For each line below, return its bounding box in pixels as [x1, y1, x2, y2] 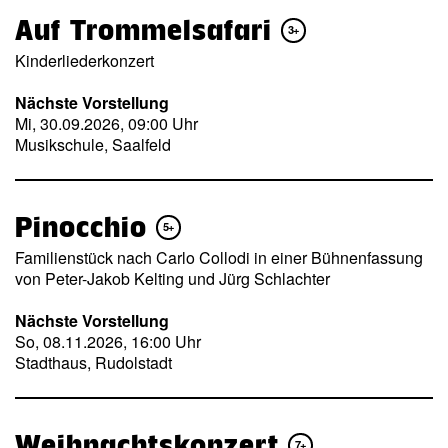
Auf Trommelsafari [15, 13, 281, 46]
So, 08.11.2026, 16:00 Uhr [15, 330, 201, 354]
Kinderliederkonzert [15, 48, 154, 72]
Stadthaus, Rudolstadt [15, 351, 172, 375]
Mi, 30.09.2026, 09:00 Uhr [15, 112, 198, 136]
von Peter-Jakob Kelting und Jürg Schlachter [15, 266, 330, 290]
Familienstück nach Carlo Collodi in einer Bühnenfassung [15, 245, 423, 269]
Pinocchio [15, 210, 156, 243]
